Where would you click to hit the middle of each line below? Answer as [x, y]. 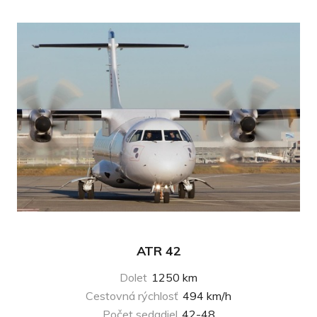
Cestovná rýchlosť [133, 296]
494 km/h [207, 296]
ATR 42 [158, 250]
